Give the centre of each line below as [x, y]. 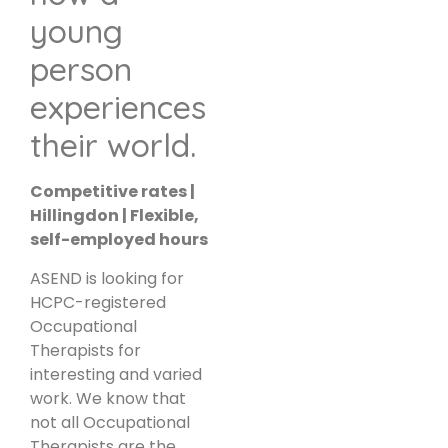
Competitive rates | [112, 192]
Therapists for [85, 350]
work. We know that [108, 398]
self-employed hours [119, 240]
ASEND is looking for [107, 278]
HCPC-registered [98, 302]
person [81, 69]
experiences [118, 107]
